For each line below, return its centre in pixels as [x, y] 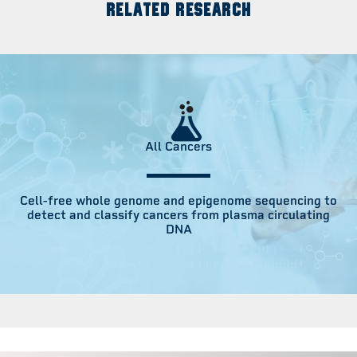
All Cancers [178, 147]
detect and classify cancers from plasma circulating [178, 216]
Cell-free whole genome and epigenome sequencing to [178, 201]
